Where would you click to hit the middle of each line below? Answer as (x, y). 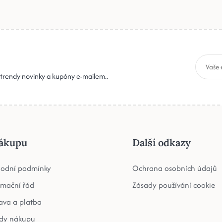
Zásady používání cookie (174, 185)
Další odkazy (162, 142)
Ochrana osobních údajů (175, 168)
